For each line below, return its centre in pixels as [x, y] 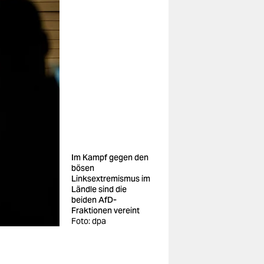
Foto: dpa [89, 221]
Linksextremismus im [111, 179]
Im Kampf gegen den [110, 157]
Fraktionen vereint [105, 210]
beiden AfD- [94, 200]
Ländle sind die [99, 189]
